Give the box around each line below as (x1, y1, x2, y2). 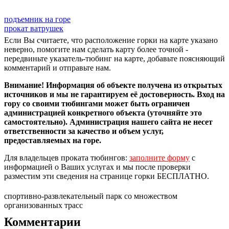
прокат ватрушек (4, 24, 63, 33)
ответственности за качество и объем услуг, (4, 126, 164, 135)
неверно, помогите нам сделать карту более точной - (4, 44, 188, 54)
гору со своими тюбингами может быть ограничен (4, 99, 190, 108)
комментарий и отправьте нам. (4, 63, 111, 72)
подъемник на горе (4, 14, 71, 24)
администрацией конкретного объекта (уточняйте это (4, 108, 202, 117)
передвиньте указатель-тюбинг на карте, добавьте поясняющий (4, 54, 225, 63)
